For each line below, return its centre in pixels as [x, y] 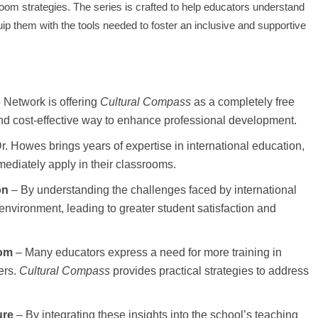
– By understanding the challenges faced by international [153, 190]
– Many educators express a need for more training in [147, 252]
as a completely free [243, 102]
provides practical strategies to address [209, 270]
